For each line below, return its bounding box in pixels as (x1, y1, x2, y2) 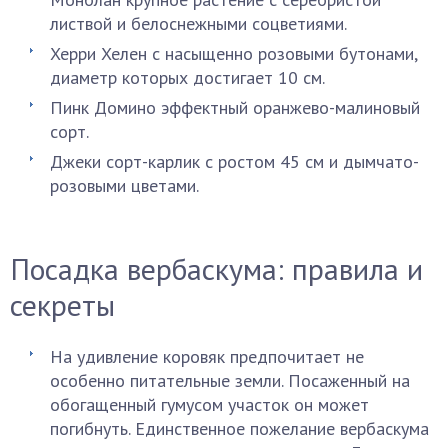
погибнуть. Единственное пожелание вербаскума (50, 417, 429, 440)
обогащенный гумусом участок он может (50, 393, 369, 416)
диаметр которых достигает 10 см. (50, 66, 325, 89)
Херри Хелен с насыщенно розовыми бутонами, (50, 42, 417, 65)
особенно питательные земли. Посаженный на (50, 369, 410, 392)
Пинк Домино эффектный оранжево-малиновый (50, 96, 420, 119)
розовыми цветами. (50, 174, 199, 197)
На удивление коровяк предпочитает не (50, 345, 364, 368)
